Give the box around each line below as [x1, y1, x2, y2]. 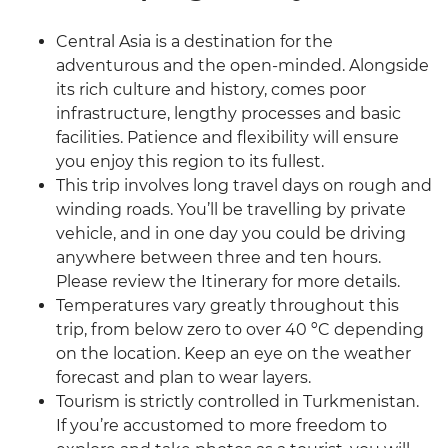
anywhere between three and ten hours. [56, 248, 381, 268]
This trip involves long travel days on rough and [56, 176, 432, 196]
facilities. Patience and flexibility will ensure [56, 128, 399, 148]
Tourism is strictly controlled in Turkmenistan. [56, 392, 419, 412]
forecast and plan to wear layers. [56, 368, 311, 388]
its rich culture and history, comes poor [56, 80, 366, 100]
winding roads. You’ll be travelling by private [56, 200, 406, 220]
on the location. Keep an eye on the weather [56, 344, 411, 364]
